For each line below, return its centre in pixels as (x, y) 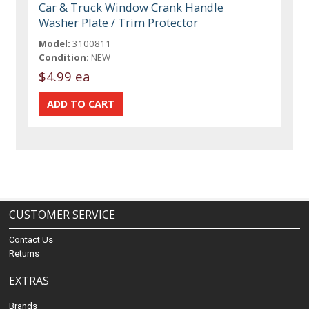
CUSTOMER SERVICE (62, 214)
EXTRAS (29, 280)
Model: (55, 43)
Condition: (64, 57)
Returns (24, 253)
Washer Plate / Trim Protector (119, 22)
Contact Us (31, 239)
